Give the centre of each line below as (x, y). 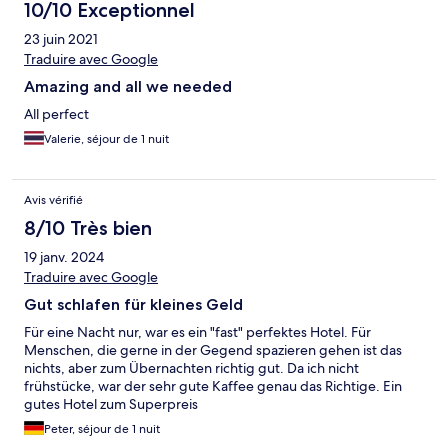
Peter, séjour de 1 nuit (102, 429)
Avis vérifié (53, 200)
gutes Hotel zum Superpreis (111, 404)
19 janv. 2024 (64, 257)
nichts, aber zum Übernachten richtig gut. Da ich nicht (191, 368)
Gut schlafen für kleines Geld (133, 305)
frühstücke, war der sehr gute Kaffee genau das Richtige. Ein (213, 386)
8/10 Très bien (88, 228)
